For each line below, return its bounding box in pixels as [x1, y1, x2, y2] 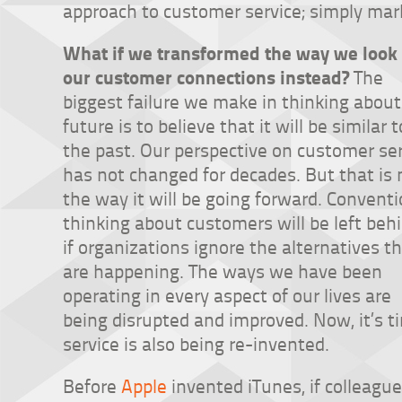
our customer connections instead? [63, 63, 349, 91]
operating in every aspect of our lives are [63, 282, 391, 308]
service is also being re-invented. [63, 330, 329, 356]
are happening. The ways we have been [63, 258, 382, 284]
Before [63, 372, 121, 398]
